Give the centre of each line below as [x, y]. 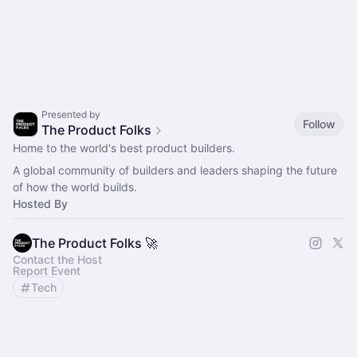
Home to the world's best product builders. [124, 148]
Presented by [71, 114]
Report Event [47, 271]
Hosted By [40, 204]
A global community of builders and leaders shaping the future [175, 170]
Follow [319, 124]
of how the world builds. [75, 187]
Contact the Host [57, 259]
